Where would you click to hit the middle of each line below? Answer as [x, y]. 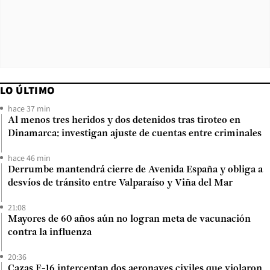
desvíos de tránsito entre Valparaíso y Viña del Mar [120, 183]
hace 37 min [29, 108]
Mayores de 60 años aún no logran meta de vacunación [129, 219]
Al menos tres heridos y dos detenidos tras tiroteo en [124, 120]
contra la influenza [50, 232]
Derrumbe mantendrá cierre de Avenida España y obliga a [135, 170]
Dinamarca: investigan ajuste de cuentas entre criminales [135, 133]
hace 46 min [29, 158]
